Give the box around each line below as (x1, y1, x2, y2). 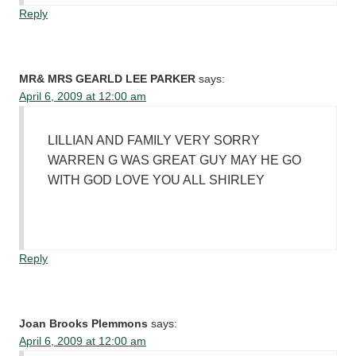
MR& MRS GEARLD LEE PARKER (19, 73, 196, 86)
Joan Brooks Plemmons (19, 318, 149, 331)
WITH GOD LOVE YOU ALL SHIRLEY (48, 173, 265, 188)
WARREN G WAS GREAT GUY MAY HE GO (48, 153, 302, 168)
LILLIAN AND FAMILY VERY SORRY (48, 133, 261, 148)
